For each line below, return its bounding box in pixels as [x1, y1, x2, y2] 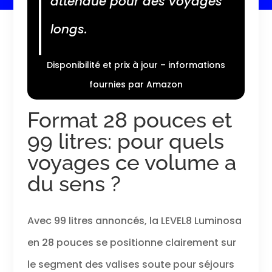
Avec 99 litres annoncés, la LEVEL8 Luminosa [27, 213, 242, 228]
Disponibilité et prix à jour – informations [47, 58, 225, 71]
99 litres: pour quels [27, 128, 224, 154]
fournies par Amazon [89, 78, 183, 90]
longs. [50, 20, 87, 38]
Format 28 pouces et [27, 107, 232, 132]
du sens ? [27, 171, 121, 196]
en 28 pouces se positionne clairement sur [27, 235, 236, 250]
